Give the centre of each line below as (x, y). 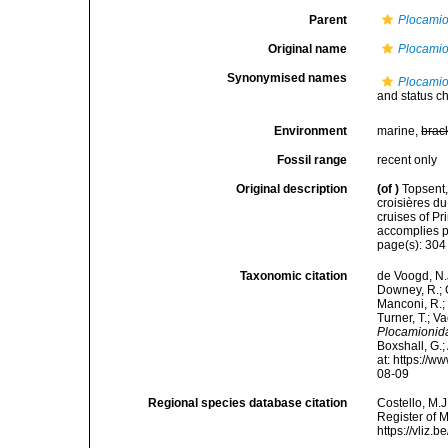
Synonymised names (287, 78)
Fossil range (312, 160)
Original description (292, 189)
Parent (328, 20)
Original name (308, 49)
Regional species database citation (248, 403)
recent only (407, 160)
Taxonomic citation (294, 276)
